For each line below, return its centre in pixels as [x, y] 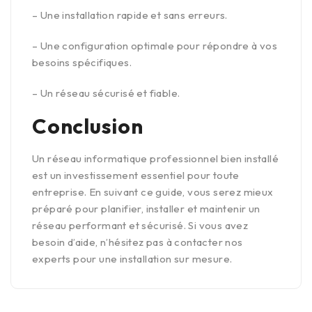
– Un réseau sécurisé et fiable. [106, 93]
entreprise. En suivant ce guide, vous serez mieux [153, 192]
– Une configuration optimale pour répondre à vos [155, 46]
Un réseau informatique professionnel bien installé [155, 159]
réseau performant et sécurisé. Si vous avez [140, 226]
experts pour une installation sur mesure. [132, 259]
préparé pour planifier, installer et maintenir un [146, 209]
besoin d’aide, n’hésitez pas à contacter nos [138, 242]
